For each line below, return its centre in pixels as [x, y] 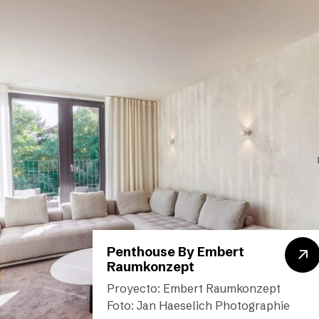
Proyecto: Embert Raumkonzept [193, 288]
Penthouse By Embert [175, 252]
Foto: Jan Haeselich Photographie [198, 305]
